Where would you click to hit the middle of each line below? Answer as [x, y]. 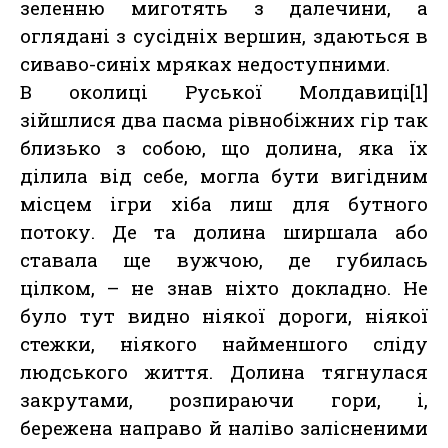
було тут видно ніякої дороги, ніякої [224, 316]
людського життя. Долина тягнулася [224, 372]
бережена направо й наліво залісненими [224, 428]
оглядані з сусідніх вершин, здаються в [224, 36]
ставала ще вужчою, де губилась [224, 260]
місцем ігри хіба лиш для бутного [224, 204]
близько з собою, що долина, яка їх [224, 148]
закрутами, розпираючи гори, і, [224, 400]
